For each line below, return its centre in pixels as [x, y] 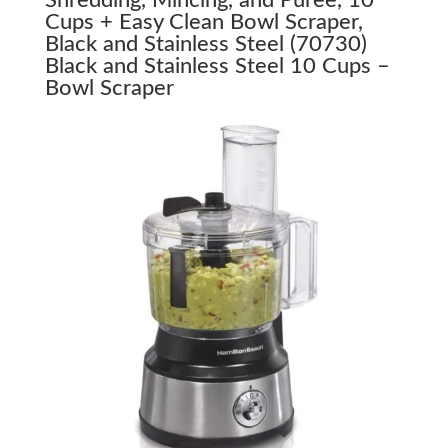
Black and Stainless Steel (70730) [205, 43]
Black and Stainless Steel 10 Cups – [217, 65]
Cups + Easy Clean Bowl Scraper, [203, 21]
